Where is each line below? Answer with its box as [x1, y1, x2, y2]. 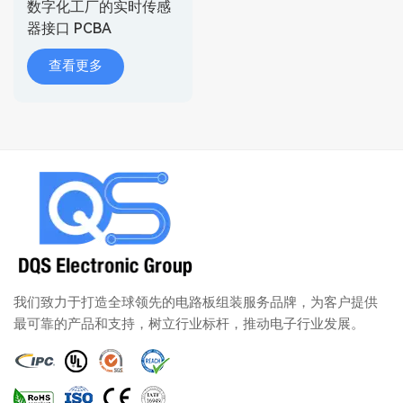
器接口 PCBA [27, 19, 112, 37]
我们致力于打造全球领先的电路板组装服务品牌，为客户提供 [13, 293, 378, 310]
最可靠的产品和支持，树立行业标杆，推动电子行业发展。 [13, 315, 364, 332]
